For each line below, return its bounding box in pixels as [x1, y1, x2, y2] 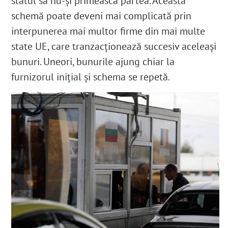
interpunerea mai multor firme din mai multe [11, 24, 206, 38]
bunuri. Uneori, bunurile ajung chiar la [11, 54, 175, 68]
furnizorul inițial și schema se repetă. [11, 70, 170, 83]
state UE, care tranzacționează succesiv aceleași [11, 39, 217, 53]
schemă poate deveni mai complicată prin [11, 9, 192, 22]
